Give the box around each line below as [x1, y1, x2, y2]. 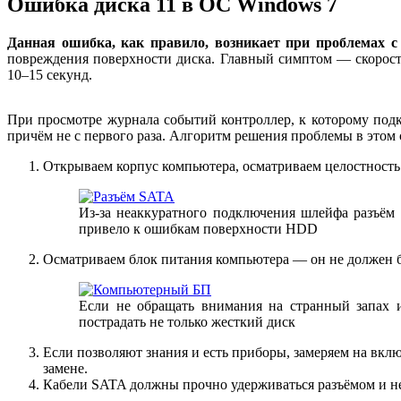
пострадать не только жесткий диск [79, 314, 295, 330]
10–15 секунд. [7, 67, 92, 83]
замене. [43, 361, 88, 377]
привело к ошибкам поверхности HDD [79, 221, 318, 237]
